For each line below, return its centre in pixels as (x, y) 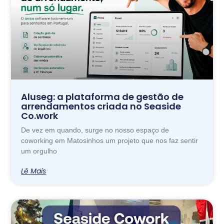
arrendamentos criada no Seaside (101, 106)
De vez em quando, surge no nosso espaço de (95, 130)
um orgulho (39, 151)
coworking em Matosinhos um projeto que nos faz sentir (110, 140)
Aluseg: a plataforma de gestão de (102, 96)
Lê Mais (34, 171)
